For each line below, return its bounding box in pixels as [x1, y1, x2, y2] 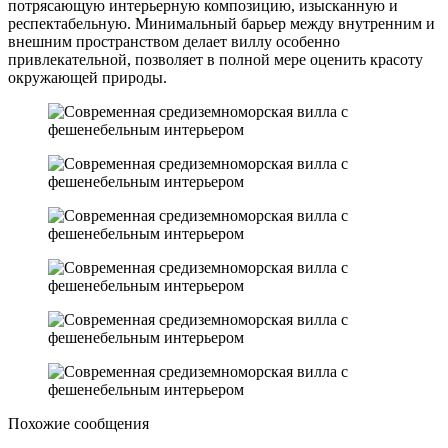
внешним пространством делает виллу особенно [8, 32, 340, 50]
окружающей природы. [8, 68, 167, 86]
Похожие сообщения [8, 414, 149, 432]
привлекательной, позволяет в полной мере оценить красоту [8, 50, 423, 68]
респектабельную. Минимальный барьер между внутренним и [8, 14, 435, 32]
